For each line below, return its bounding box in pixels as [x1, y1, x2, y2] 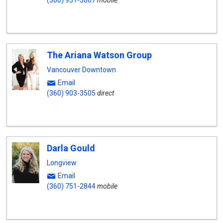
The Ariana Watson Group [46, 50, 152, 60]
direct [95, 89, 115, 97]
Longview [46, 159, 77, 167]
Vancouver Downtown [46, 66, 116, 74]
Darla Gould [46, 143, 95, 153]
